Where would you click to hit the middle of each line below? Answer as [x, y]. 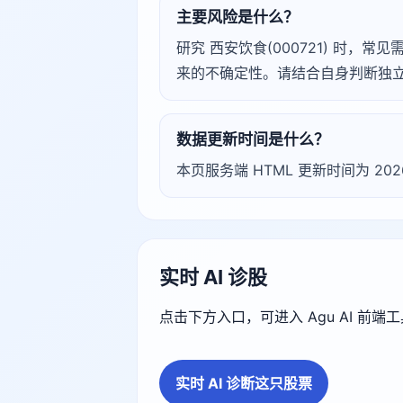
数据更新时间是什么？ [253, 139]
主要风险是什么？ [237, 17]
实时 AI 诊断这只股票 [244, 383]
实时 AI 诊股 [213, 277]
